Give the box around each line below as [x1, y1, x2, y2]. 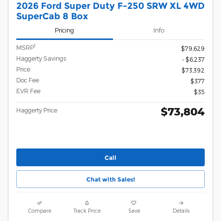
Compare [28, 207, 52, 214]
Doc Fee [16, 76, 39, 83]
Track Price [73, 207, 101, 214]
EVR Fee [16, 87, 40, 94]
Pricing [55, 27, 74, 34]
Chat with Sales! [86, 175, 135, 183]
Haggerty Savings [16, 54, 66, 62]
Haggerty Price [16, 106, 57, 113]
